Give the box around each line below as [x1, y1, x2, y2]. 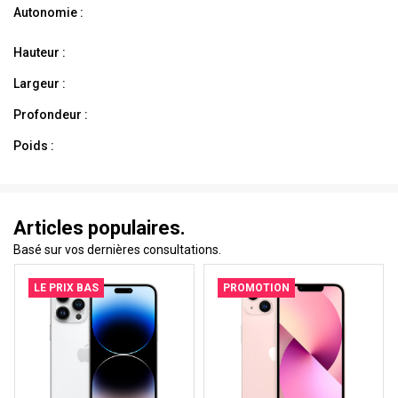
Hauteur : [13, 45, 66, 60]
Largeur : [13, 76, 66, 92]
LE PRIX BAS [34, 282, 99, 295]
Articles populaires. [13, 217, 186, 240]
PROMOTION [223, 282, 290, 295]
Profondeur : [13, 107, 88, 123]
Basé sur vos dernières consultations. [13, 243, 221, 258]
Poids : [13, 139, 54, 154]
